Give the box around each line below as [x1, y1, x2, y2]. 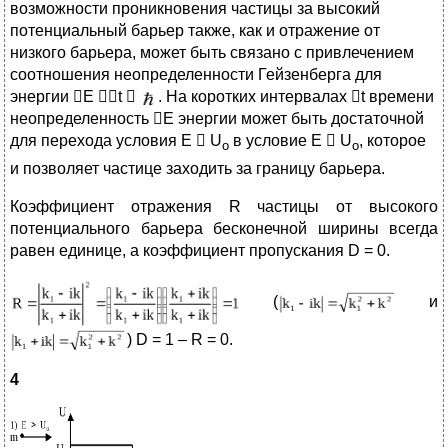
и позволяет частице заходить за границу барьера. [10, 159, 385, 177]
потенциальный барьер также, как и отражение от [10, 22, 380, 40]
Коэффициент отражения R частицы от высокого [10, 197, 438, 215]
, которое [359, 132, 426, 150]
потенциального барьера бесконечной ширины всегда [10, 219, 438, 237]
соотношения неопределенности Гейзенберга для [10, 66, 382, 84]
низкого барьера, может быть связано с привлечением [10, 44, 414, 62]
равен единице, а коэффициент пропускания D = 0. [10, 241, 390, 259]
